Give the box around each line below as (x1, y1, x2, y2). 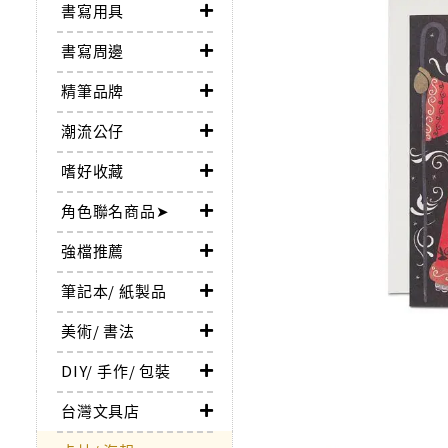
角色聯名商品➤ (61, 200, 170, 222)
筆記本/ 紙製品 (61, 280, 167, 302)
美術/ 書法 (61, 320, 135, 342)
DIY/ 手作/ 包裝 (61, 360, 171, 382)
